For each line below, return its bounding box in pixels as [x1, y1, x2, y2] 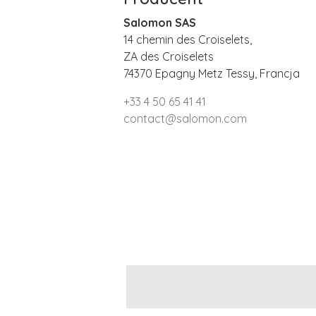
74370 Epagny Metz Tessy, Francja [123, 66, 300, 80]
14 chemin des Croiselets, [123, 32, 252, 47]
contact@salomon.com [123, 111, 247, 126]
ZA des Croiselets [123, 49, 214, 63]
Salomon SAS [123, 15, 196, 30]
